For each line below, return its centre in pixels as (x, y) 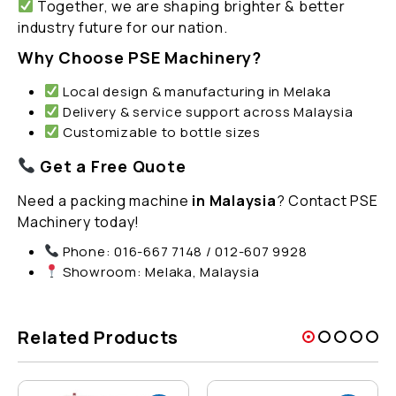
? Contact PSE (327, 200)
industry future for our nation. (123, 27)
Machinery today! (79, 221)
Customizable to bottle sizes (160, 132)
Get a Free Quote (111, 166)
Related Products (98, 337)
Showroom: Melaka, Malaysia (160, 271)
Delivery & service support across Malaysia (206, 111)
